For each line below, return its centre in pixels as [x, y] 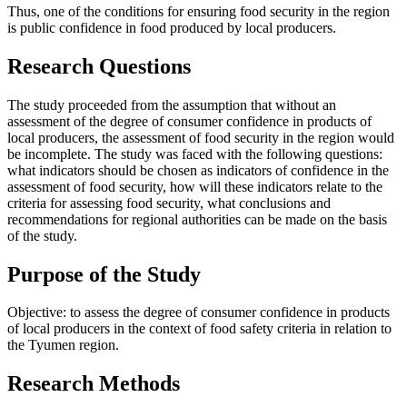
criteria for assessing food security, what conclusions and [169, 203]
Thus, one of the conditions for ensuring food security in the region [199, 11]
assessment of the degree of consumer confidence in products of [189, 121]
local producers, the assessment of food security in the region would [201, 137]
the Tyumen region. [63, 345]
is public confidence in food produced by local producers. [172, 27]
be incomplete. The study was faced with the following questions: [195, 154]
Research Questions [99, 66]
